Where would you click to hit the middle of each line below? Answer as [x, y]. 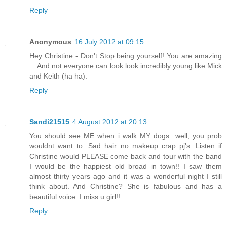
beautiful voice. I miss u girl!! [75, 197]
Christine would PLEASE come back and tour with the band [126, 156]
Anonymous [50, 42]
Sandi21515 [49, 122]
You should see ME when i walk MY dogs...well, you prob [126, 136]
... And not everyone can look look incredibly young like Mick [126, 66]
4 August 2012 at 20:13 [110, 122]
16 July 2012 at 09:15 [109, 42]
